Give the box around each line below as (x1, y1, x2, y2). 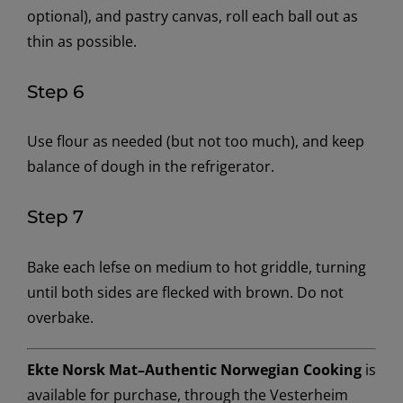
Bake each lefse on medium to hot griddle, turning (26, 256, 366, 277)
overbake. (26, 307, 94, 327)
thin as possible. (26, 31, 137, 52)
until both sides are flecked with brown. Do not (26, 282, 344, 302)
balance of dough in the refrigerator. (26, 157, 274, 177)
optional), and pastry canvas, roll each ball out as (26, 6, 358, 27)
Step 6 (26, 80, 84, 103)
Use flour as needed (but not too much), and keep (26, 131, 364, 152)
